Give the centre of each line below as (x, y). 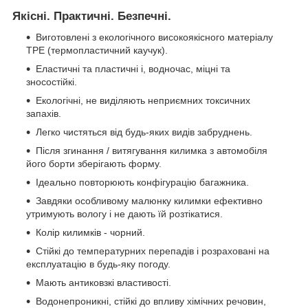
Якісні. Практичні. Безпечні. (92, 16)
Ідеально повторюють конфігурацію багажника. (142, 183)
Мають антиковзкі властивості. (103, 283)
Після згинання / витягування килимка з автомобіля (152, 151)
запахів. (44, 114)
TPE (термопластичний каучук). (97, 51)
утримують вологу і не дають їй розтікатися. (124, 214)
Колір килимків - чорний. (90, 233)
